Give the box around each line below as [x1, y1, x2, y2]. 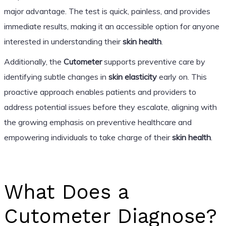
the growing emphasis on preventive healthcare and [4, 117, 192, 127]
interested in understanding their [4, 36, 123, 46]
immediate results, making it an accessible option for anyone [4, 21, 219, 31]
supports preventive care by [101, 56, 205, 67]
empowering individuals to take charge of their [4, 132, 172, 142]
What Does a [4, 180, 129, 204]
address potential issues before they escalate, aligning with [4, 101, 217, 112]
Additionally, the [4, 56, 64, 67]
